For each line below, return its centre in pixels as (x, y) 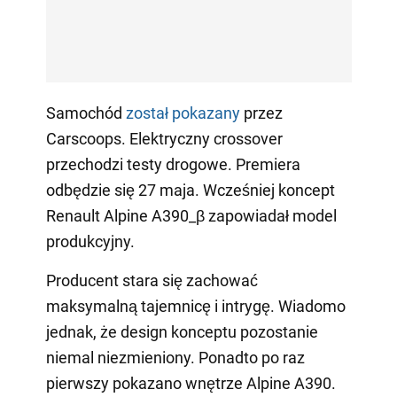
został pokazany (183, 113)
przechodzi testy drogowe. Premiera (173, 164)
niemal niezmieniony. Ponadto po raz (175, 357)
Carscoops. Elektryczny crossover (164, 138)
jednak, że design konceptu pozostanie (182, 331)
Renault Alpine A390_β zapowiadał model (191, 215)
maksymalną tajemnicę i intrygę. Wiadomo (195, 306)
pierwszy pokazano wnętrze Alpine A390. (191, 383)
